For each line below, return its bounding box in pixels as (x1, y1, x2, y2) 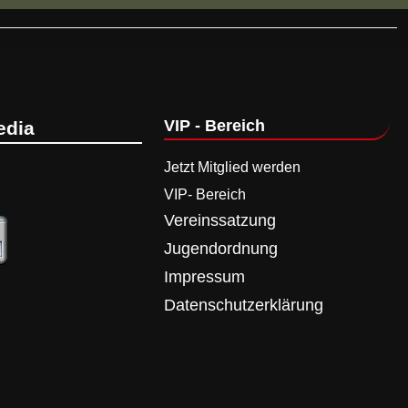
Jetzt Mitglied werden (164, 158, 304, 175)
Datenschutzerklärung (164, 296, 323, 314)
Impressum (164, 268, 245, 286)
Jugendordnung (164, 240, 278, 258)
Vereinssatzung (164, 211, 276, 229)
